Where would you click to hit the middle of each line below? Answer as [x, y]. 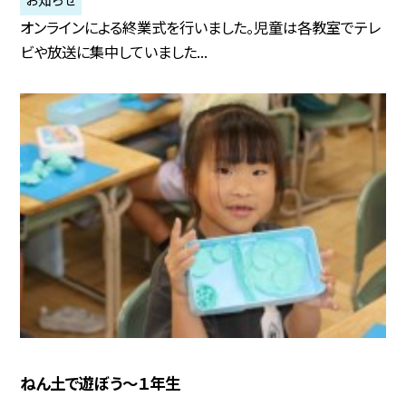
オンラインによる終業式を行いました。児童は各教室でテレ [201, 28]
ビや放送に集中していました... [114, 52]
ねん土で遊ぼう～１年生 [101, 383]
